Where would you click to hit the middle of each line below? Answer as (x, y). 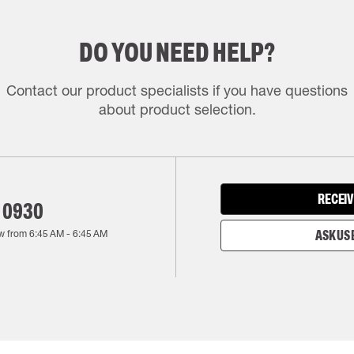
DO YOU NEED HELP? (177, 52)
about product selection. (177, 109)
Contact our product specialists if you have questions (177, 90)
